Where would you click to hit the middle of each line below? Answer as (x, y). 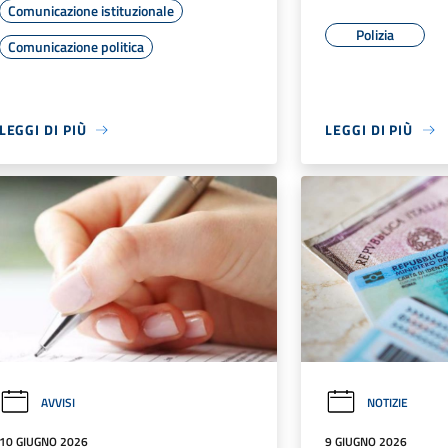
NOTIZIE (388, 402)
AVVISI (57, 402)
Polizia (375, 35)
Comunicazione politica (75, 47)
